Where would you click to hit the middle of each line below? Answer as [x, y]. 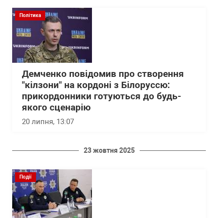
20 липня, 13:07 [48, 121]
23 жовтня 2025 [109, 150]
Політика [30, 15]
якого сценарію [56, 107]
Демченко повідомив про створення [103, 74]
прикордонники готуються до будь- [101, 96]
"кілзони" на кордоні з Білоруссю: [96, 85]
